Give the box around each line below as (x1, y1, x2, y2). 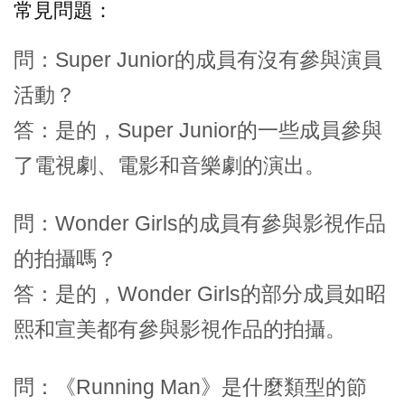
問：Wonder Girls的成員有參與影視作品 (14, 212, 386, 236)
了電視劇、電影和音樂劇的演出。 (14, 154, 325, 178)
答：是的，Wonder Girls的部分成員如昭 (14, 282, 386, 306)
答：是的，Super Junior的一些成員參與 (14, 118, 382, 143)
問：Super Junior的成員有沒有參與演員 (14, 48, 382, 72)
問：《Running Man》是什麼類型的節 (14, 375, 367, 400)
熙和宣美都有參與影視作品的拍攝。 (14, 317, 346, 342)
